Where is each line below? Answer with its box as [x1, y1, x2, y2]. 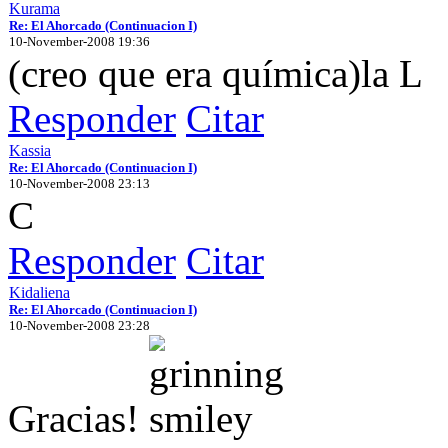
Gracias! [8, 396, 149, 440]
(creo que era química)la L [8, 51, 423, 95]
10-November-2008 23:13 [9, 175, 150, 191]
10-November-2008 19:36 [9, 33, 150, 49]
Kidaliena [9, 283, 70, 301]
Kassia [9, 141, 51, 159]
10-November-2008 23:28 [9, 317, 150, 333]
